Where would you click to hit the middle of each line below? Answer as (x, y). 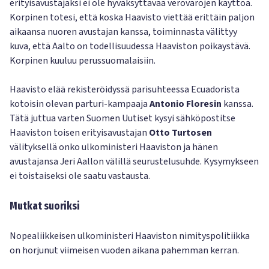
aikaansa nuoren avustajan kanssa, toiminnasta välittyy (123, 32)
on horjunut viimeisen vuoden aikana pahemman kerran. (124, 250)
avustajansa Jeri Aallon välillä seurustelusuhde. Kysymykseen (134, 162)
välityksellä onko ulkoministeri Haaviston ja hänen (114, 147)
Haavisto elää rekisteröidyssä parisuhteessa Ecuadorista (125, 89)
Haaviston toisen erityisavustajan (79, 133)
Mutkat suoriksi (45, 206)
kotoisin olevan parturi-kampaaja (80, 104)
